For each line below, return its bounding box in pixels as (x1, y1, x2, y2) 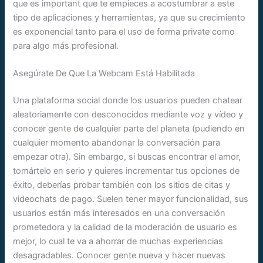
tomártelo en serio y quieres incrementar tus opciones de (13, 166, 240, 177)
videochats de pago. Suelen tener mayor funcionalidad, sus (13, 194, 249, 205)
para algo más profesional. (13, 40, 119, 51)
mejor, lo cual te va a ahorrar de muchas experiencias (13, 236, 224, 247)
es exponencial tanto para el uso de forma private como (13, 26, 235, 37)
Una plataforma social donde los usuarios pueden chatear (13, 95, 243, 106)
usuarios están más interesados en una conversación (13, 208, 226, 219)
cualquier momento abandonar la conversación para (13, 137, 221, 149)
